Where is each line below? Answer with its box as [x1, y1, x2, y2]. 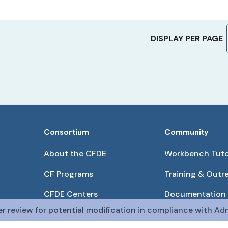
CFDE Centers [43, 189, 98, 199]
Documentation [164, 189, 226, 199]
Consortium [43, 127, 89, 137]
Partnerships [43, 209, 93, 220]
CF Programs [43, 168, 93, 179]
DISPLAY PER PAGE [151, 33, 223, 44]
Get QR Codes [164, 209, 220, 220]
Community [164, 127, 209, 137]
